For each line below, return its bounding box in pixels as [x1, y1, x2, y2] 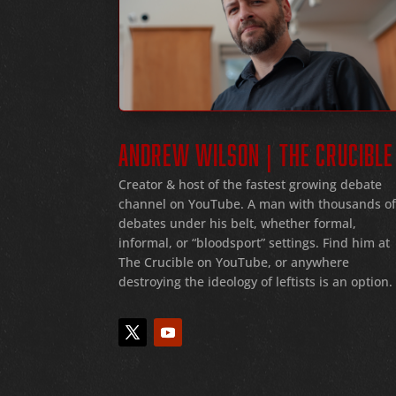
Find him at [319, 234, 391, 252]
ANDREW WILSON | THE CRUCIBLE [118, 133, 394, 170]
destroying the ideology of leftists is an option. [118, 273, 393, 291]
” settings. [261, 234, 320, 252]
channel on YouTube [118, 195, 241, 213]
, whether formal [254, 215, 354, 232]
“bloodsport [192, 234, 262, 252]
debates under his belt [118, 215, 255, 232]
